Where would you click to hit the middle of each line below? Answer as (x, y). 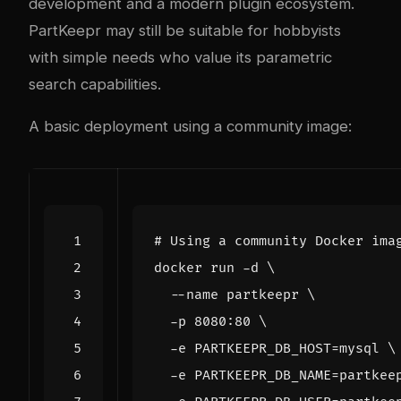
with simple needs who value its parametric (180, 58)
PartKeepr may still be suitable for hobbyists (185, 31)
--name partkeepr (230, 295)
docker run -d (210, 269)
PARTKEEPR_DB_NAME (263, 376)
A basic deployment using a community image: (190, 127)
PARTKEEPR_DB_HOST (263, 349)
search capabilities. (95, 85)
